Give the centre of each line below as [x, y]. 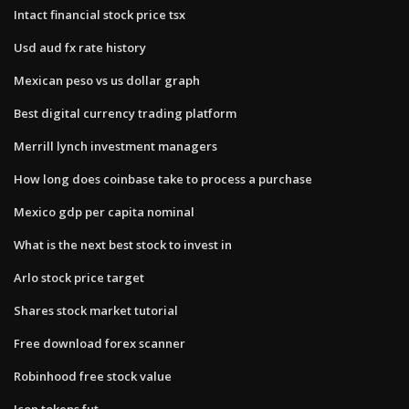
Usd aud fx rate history [80, 47]
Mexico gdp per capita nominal [104, 211]
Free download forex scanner [100, 343]
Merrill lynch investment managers [115, 146]
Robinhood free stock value [93, 376]
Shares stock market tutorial [96, 310]
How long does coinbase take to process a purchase [163, 178]
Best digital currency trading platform [125, 113]
